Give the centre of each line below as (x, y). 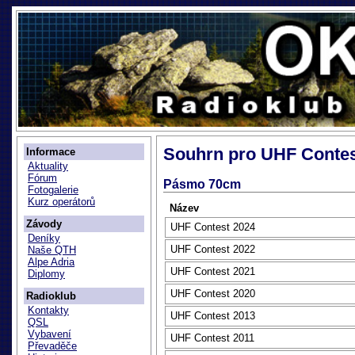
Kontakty (48, 310)
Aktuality (48, 166)
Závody (44, 224)
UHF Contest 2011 (212, 338)
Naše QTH (52, 250)
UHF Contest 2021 (213, 271)
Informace (51, 152)
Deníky (44, 238)
